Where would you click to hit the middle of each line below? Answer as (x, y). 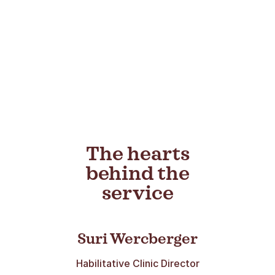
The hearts (137, 154)
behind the (137, 174)
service (137, 194)
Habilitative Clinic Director (137, 263)
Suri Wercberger (137, 239)
